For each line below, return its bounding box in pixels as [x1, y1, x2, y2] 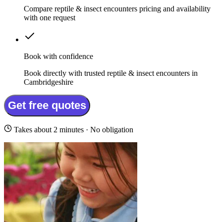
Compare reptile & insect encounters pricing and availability [24, 4, 211, 13]
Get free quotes [8, 99, 86, 112]
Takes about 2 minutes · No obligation [12, 125, 133, 134]
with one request [24, 13, 75, 22]
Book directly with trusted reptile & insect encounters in [24, 69, 198, 78]
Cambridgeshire [24, 78, 73, 87]
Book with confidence [24, 52, 93, 61]
